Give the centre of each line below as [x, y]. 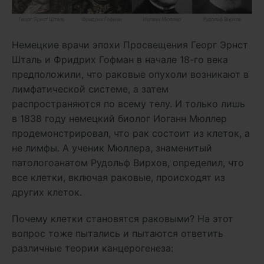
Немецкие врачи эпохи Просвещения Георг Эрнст [130, 44]
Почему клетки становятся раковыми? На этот [123, 218]
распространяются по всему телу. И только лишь [128, 103]
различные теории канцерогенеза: [94, 248]
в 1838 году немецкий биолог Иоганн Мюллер [119, 118]
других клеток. [47, 192]
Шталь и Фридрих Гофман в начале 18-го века [120, 59]
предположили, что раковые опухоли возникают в [130, 74]
